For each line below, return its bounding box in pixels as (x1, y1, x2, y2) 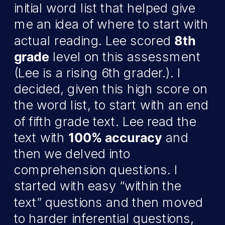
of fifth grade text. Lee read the (14, 114, 196, 129)
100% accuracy (68, 130, 163, 145)
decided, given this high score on (14, 81, 208, 96)
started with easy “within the (14, 178, 182, 193)
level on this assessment (49, 49, 200, 64)
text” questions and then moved (14, 194, 203, 210)
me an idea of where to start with (14, 17, 208, 32)
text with (14, 130, 68, 145)
